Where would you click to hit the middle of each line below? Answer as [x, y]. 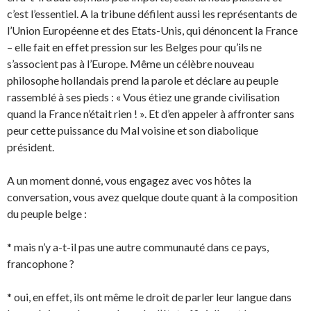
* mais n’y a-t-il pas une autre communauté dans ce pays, [138, 247]
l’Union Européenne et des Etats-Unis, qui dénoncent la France [152, 30]
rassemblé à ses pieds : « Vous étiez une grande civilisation [143, 97]
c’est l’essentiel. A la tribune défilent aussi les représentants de [152, 14]
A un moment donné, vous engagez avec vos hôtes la [129, 180]
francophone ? [41, 263]
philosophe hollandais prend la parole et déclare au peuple [143, 80]
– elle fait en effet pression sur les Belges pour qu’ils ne [134, 47]
